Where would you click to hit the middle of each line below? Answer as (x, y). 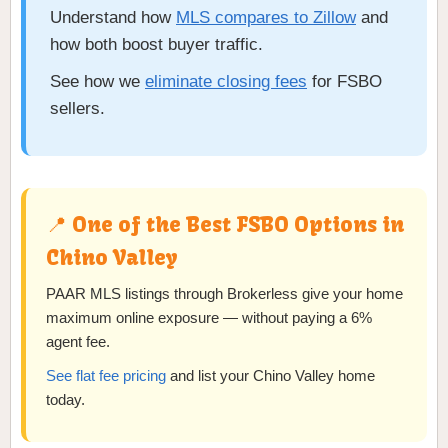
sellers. (77, 109)
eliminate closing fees (226, 82)
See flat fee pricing (106, 376)
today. (65, 400)
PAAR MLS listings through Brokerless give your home (224, 294)
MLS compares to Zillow (266, 18)
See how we (97, 82)
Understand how (113, 18)
